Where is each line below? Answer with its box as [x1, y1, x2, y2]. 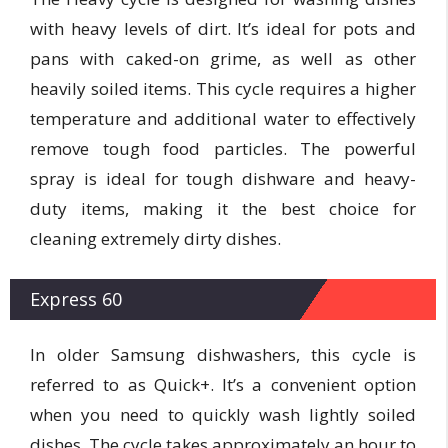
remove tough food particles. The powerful [30, 136, 416, 160]
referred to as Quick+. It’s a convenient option [30, 373, 416, 396]
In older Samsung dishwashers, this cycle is [30, 343, 416, 366]
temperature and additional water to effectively [30, 106, 416, 130]
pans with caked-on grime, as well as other [30, 46, 416, 70]
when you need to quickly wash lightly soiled [30, 403, 416, 426]
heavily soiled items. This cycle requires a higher [30, 76, 416, 100]
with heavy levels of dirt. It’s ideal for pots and [30, 16, 416, 40]
